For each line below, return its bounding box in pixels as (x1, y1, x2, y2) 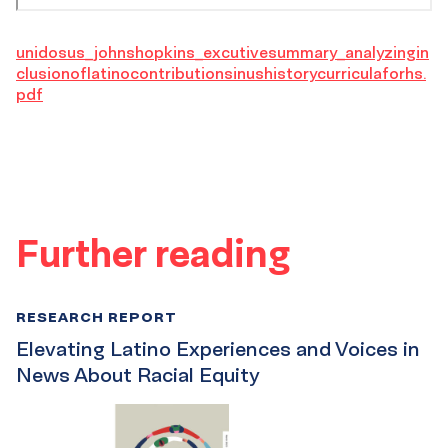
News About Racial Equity (16, 363, 260, 388)
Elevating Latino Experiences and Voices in (16, 337, 420, 362)
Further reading (16, 230, 290, 278)
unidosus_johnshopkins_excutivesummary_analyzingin (16, 42, 429, 63)
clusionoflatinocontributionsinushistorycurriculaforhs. (16, 63, 426, 84)
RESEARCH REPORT (16, 308, 177, 326)
